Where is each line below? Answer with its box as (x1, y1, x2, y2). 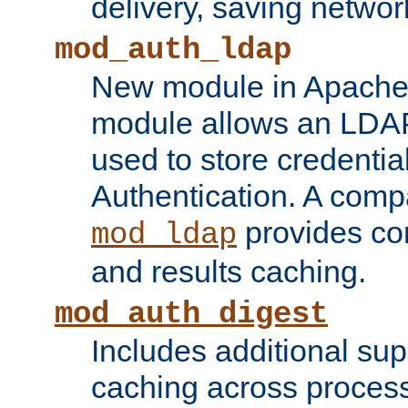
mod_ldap (91, 218, 237, 253)
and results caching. (91, 254, 366, 290)
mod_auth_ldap (55, 33, 291, 68)
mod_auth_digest (55, 297, 328, 332)
